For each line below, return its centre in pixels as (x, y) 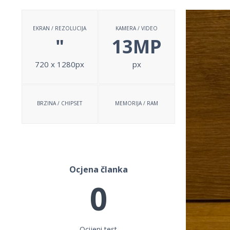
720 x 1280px (60, 64)
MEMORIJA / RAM (137, 103)
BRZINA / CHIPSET (60, 103)
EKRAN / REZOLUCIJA (60, 28)
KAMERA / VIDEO (137, 28)
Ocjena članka (98, 169)
